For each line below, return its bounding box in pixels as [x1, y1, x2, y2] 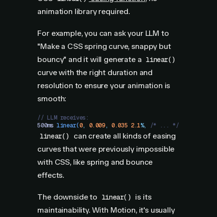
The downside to [37, 192, 99, 201]
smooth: [37, 94, 67, 103]
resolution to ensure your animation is [37, 81, 170, 90]
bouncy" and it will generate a [37, 55, 144, 64]
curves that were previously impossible [37, 144, 175, 154]
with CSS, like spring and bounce [37, 157, 153, 167]
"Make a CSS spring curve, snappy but [37, 42, 171, 51]
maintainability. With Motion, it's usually [37, 205, 175, 215]
